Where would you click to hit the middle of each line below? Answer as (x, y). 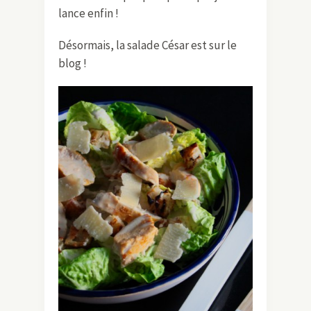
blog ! (73, 63)
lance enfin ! (89, 13)
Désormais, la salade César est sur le (148, 45)
